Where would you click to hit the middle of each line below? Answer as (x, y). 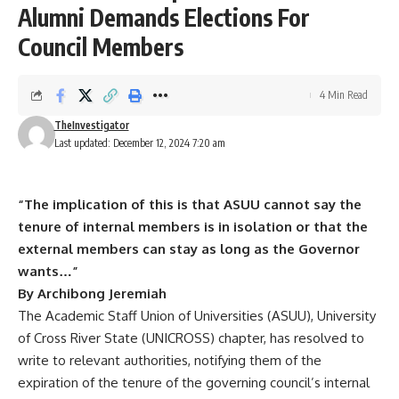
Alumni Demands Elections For (164, 18)
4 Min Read (344, 95)
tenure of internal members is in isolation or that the (193, 227)
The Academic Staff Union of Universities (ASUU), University (197, 316)
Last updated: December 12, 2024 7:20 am (139, 143)
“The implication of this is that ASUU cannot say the (190, 205)
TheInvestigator (91, 126)
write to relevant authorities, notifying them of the (170, 361)
